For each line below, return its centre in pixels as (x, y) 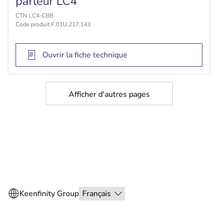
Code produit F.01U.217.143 (53, 24)
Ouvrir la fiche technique (85, 55)
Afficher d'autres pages (109, 94)
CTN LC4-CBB (35, 16)
